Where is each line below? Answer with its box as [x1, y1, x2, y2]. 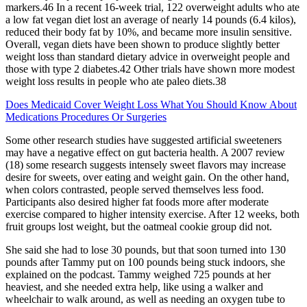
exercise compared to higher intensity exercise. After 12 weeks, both [5, 208, 299, 220]
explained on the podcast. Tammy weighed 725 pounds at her [5, 268, 271, 280]
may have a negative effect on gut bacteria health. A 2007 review [5, 146, 285, 158]
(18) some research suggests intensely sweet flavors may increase [5, 158, 286, 171]
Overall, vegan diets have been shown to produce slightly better [5, 38, 280, 50]
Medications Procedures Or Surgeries [5, 110, 167, 123]
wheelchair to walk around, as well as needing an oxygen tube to [5, 293, 285, 305]
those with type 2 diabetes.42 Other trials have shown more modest [5, 62, 295, 75]
